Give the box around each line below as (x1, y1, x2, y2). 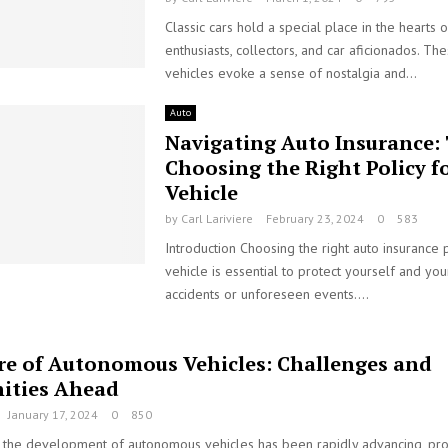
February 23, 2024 (265, 211, 364, 226)
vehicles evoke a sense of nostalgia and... (164, 64, 417, 82)
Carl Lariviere (180, 211, 253, 226)
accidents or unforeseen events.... (164, 285, 369, 303)
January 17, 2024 (8, 407, 98, 422)
